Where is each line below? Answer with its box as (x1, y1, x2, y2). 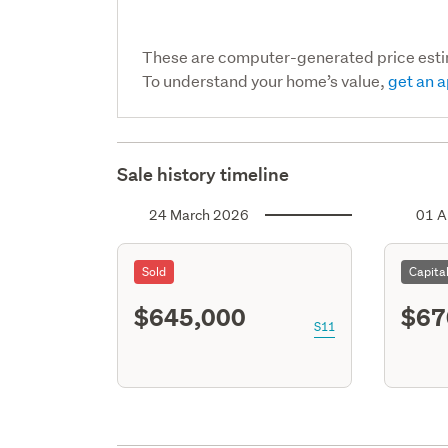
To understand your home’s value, (142, 69, 389, 91)
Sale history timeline (117, 162, 290, 186)
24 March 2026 (149, 205, 250, 224)
